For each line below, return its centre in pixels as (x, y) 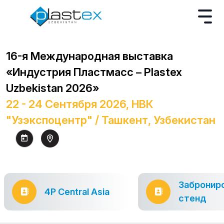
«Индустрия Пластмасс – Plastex (94, 72)
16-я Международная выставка (89, 56)
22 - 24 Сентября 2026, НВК (80, 104)
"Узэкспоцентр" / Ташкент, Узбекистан (111, 120)
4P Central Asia (77, 191)
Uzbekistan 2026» (52, 88)
